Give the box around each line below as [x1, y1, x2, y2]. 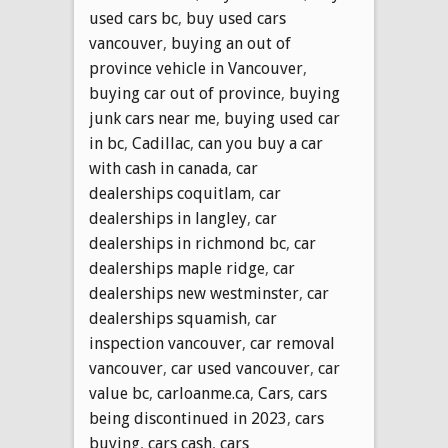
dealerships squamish [89, 308, 247, 328]
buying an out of [171, 33, 291, 53]
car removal [250, 333, 335, 353]
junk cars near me [89, 108, 216, 128]
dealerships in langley [89, 208, 247, 228]
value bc [89, 383, 149, 403]
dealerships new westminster [89, 283, 299, 303]
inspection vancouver [89, 333, 242, 353]
